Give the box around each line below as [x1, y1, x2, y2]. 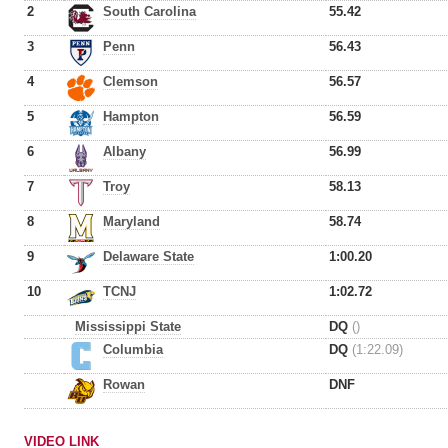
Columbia [103, 342, 163, 357]
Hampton [103, 109, 159, 124]
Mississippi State [75, 319, 181, 334]
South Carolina [103, 4, 196, 19]
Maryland [103, 214, 160, 229]
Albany [103, 144, 146, 159]
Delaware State [103, 249, 194, 264]
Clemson [103, 74, 158, 89]
